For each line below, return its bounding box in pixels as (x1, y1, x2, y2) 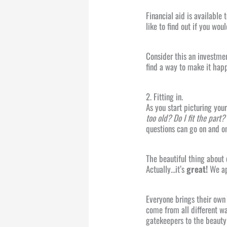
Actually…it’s (146, 163, 187, 176)
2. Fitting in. (146, 90, 183, 103)
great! (186, 163, 208, 176)
